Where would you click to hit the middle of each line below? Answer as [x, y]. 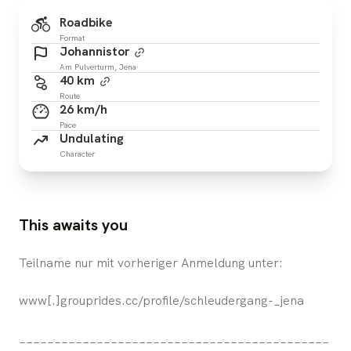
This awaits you [73, 224]
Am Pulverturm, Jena [98, 67]
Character [77, 154]
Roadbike [86, 22]
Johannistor [94, 51]
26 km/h [83, 109]
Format [72, 38]
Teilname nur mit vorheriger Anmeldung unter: [151, 262]
